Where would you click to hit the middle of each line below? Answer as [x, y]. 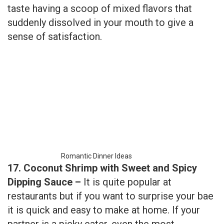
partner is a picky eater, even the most [91, 181]
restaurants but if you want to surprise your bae [110, 153]
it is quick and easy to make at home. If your [104, 167]
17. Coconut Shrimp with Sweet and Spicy [102, 125]
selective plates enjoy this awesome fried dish [109, 195]
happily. [23, 209]
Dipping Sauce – [45, 139]
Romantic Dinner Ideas [96, 113]
